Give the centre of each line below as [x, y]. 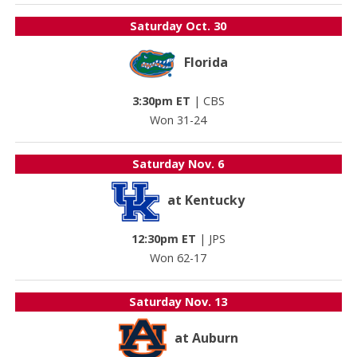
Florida [206, 63]
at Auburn [206, 338]
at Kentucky [206, 200]
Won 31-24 [178, 120]
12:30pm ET [163, 239]
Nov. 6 [206, 164]
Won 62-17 [178, 258]
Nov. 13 [206, 302]
